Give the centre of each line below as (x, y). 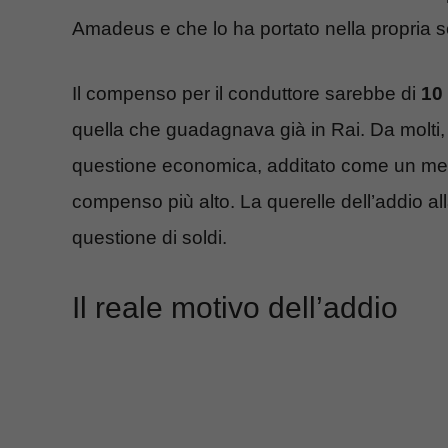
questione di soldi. (149, 237)
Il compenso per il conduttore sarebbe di (246, 93)
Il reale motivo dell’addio (235, 308)
